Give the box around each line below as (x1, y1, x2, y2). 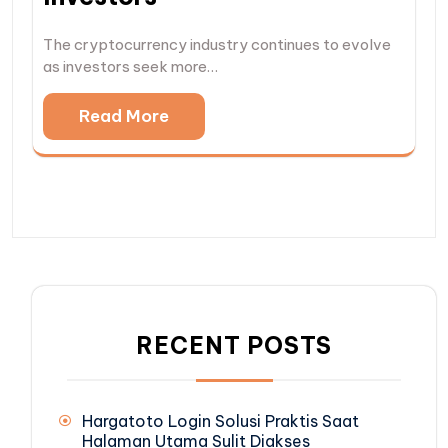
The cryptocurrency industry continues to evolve (43, 35, 391, 55)
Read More (79, 105, 169, 128)
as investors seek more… (43, 57, 218, 77)
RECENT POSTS (136, 331, 332, 361)
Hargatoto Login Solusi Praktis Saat (82, 411, 359, 432)
